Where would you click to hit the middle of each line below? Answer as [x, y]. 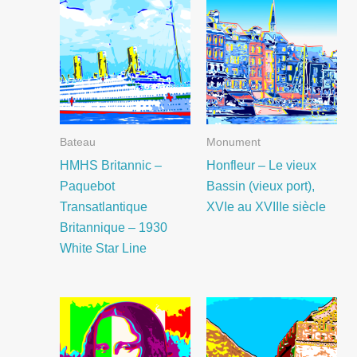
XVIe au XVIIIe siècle [266, 206]
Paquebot [87, 185]
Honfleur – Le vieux [261, 165]
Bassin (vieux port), [260, 185]
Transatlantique [103, 206]
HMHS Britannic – [110, 165]
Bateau [77, 141]
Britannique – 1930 [113, 227]
